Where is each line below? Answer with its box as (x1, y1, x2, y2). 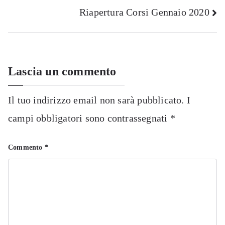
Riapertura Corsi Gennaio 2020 (79, 6, 209, 18)
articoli (8, 16, 85, 43)
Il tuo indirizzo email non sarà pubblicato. (8, 94, 184, 106)
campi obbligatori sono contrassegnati (8, 113, 170, 124)
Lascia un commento (8, 65, 117, 78)
